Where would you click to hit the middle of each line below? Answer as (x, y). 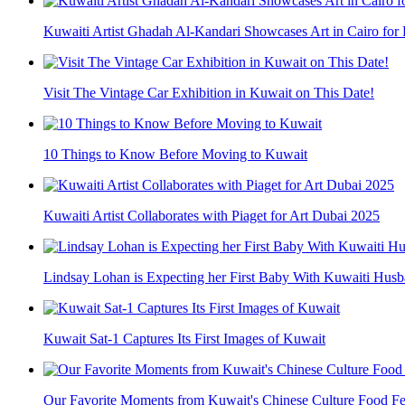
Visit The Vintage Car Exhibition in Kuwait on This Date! (209, 93)
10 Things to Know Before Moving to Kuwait (175, 155)
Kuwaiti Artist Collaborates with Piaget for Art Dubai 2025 (212, 216)
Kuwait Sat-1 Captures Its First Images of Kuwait (184, 339)
